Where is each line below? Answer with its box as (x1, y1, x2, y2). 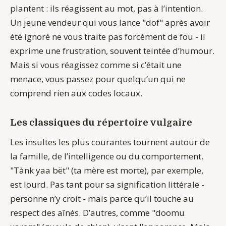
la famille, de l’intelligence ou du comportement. (10, 150, 203, 162)
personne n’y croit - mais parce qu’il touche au (10, 192, 194, 204)
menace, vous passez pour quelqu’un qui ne (10, 73, 186, 85)
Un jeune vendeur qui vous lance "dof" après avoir (10, 17, 210, 29)
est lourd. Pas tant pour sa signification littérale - (10, 178, 204, 190)
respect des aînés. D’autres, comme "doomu (10, 206, 185, 218)
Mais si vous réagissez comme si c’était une (10, 59, 182, 71)
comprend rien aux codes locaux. (10, 87, 142, 99)
